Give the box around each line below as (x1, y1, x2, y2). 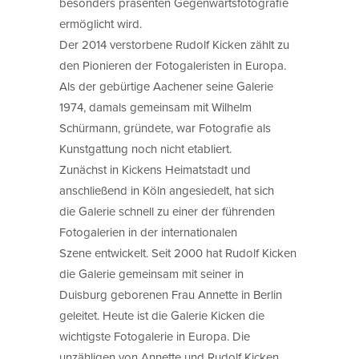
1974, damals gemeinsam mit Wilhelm (59, 98, 252, 115)
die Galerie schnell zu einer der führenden (59, 202, 275, 220)
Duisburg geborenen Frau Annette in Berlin (59, 285, 282, 303)
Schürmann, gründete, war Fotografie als (59, 119, 271, 136)
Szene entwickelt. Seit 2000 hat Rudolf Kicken (59, 244, 296, 261)
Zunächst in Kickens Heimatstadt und (59, 160, 251, 178)
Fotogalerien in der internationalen (59, 223, 237, 240)
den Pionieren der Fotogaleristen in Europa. (59, 56, 286, 74)
